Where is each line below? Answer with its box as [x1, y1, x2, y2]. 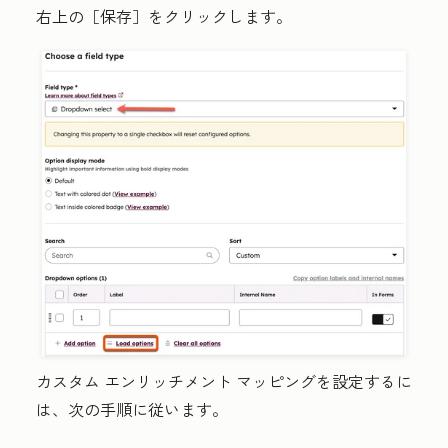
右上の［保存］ [36, 4, 148, 29]
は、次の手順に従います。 [36, 397, 228, 422]
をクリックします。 [148, 4, 292, 29]
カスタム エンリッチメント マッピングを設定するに [36, 369, 412, 394]
